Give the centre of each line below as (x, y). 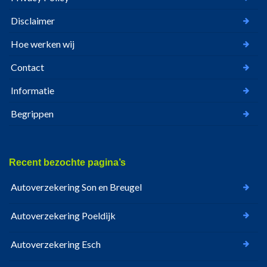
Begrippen (32, 114)
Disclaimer (33, 21)
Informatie (32, 91)
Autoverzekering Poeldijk (63, 216)
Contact (27, 67)
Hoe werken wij (43, 44)
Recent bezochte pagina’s (67, 163)
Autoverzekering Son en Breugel (76, 187)
